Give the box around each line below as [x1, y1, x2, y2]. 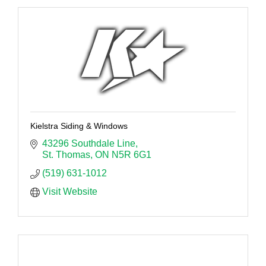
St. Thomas [42, 150, 90, 160]
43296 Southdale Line [42, 138, 135, 149]
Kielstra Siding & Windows [30, 121, 128, 131]
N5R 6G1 [112, 150, 151, 160]
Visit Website [42, 186, 97, 197]
